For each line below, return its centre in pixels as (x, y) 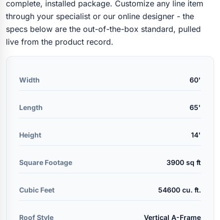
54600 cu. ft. (179, 190)
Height (30, 135)
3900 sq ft (184, 162)
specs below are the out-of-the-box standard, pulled (103, 29)
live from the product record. (60, 41)
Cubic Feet (37, 190)
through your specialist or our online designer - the (100, 16)
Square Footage (46, 162)
